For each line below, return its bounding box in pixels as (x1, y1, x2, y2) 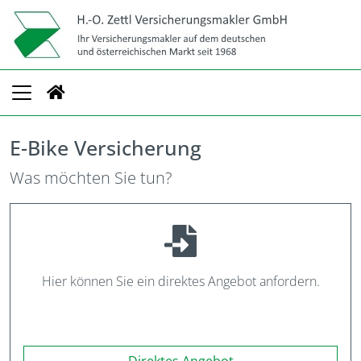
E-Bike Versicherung (10, 134, 201, 161)
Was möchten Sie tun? (10, 167, 172, 189)
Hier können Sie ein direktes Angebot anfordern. (41, 272, 320, 290)
